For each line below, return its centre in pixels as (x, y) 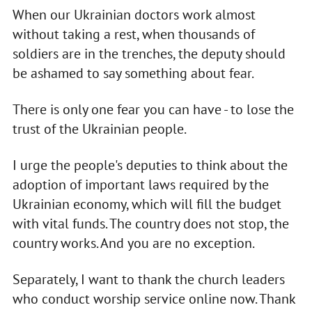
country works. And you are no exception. (133, 243)
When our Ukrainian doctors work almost (134, 15)
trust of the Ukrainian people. (99, 129)
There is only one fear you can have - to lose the (153, 110)
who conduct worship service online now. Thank (154, 299)
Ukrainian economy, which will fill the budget (147, 204)
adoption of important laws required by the (140, 185)
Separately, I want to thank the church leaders (148, 280)
